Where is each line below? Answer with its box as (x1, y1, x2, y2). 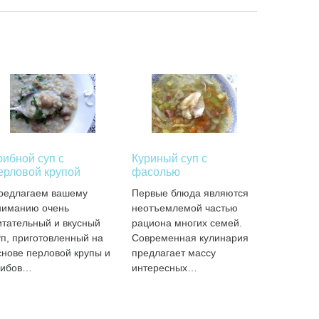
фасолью (132, 166, 181, 178)
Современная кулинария (132, 232, 249, 244)
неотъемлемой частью (132, 202, 239, 214)
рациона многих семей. (132, 217, 243, 229)
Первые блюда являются (132, 187, 249, 199)
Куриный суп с (132, 152, 208, 164)
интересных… (132, 262, 198, 273)
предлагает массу (132, 247, 216, 258)
